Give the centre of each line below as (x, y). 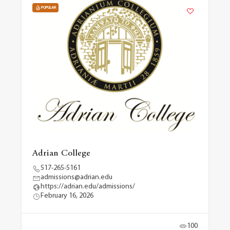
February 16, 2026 (67, 196)
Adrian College (61, 154)
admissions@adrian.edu (76, 177)
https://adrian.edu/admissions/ (88, 187)
